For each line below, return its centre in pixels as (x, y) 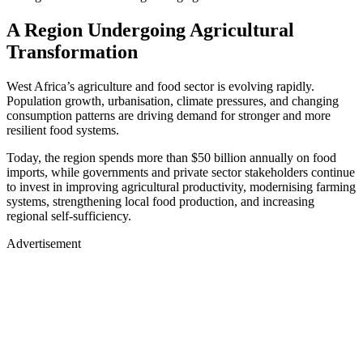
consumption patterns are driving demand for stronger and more (169, 115)
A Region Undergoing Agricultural (150, 30)
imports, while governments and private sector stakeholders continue (181, 172)
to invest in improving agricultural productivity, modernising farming (181, 186)
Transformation (72, 51)
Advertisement (44, 243)
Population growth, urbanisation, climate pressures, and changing (173, 100)
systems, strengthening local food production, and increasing (160, 201)
